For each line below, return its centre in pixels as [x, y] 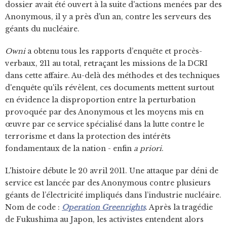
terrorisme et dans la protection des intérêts [88, 136]
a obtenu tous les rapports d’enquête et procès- [114, 51]
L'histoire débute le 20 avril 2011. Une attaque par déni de [112, 171]
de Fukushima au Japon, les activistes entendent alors [104, 219]
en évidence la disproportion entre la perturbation [100, 100]
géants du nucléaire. [42, 29]
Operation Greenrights [104, 207]
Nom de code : [33, 207]
